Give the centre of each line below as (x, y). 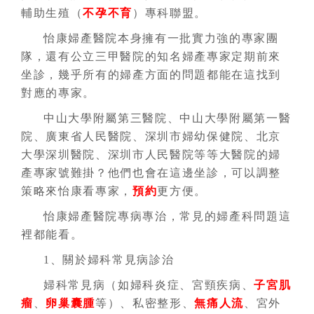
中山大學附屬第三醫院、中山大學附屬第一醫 (168, 118)
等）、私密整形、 (145, 303)
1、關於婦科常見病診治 (109, 260)
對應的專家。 (59, 93)
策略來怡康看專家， (77, 191)
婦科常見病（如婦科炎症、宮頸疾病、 (149, 285)
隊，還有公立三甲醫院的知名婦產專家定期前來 (151, 56)
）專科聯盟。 (170, 13)
